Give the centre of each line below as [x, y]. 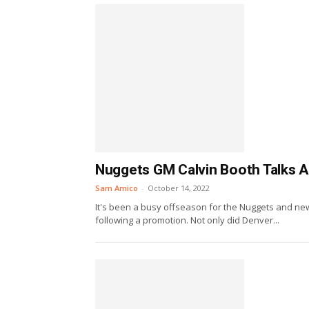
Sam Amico [117, 188]
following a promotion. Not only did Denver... [187, 220]
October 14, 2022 [179, 188]
